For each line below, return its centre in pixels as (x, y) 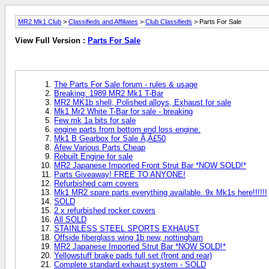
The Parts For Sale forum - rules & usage (126, 84)
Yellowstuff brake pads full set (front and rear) (133, 255)
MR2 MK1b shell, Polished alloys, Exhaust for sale (143, 102)
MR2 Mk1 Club (40, 22)
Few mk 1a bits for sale (95, 120)
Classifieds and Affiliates (103, 22)
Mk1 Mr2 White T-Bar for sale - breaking (123, 111)
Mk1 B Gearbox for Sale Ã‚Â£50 (110, 138)
